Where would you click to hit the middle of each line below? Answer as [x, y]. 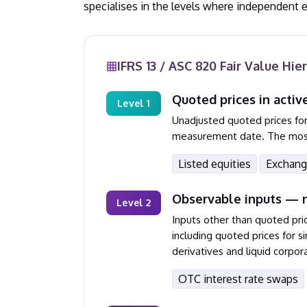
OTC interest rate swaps [238, 279]
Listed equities [214, 164]
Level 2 [134, 202]
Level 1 [134, 103]
